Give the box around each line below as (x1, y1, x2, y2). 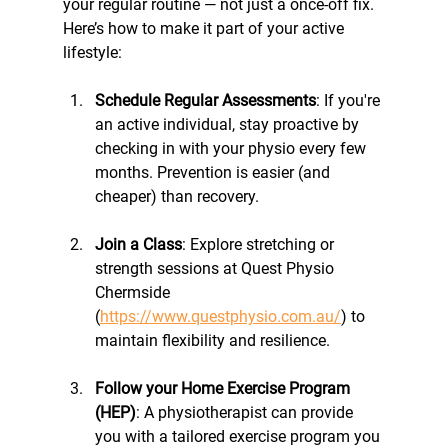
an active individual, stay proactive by (94, 114, 363, 134)
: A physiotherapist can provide (135, 402, 357, 422)
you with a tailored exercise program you (94, 426, 384, 446)
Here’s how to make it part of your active (62, 18, 348, 38)
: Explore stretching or (181, 234, 338, 254)
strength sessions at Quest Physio (94, 258, 338, 278)
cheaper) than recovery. (94, 186, 259, 206)
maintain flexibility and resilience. (94, 330, 330, 350)
